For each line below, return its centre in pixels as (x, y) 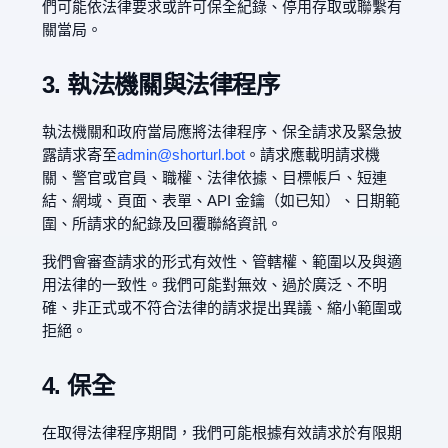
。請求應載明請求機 (312, 155)
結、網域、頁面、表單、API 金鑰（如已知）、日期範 (220, 201)
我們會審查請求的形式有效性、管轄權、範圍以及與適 (221, 262)
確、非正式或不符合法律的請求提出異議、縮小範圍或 (221, 308)
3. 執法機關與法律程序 (160, 85)
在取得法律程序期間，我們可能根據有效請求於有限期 (221, 433)
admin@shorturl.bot (180, 155)
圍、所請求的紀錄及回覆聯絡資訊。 (161, 224)
